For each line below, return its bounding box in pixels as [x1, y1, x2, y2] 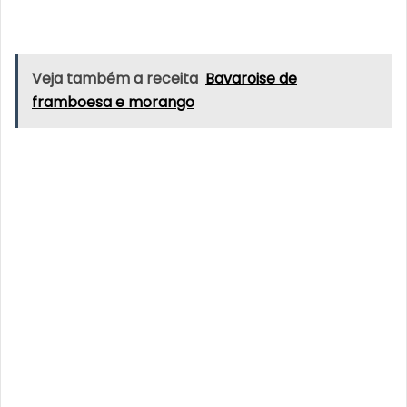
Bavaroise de [205, 67, 297, 89]
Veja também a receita [32, 67, 198, 89]
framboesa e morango [32, 91, 194, 113]
